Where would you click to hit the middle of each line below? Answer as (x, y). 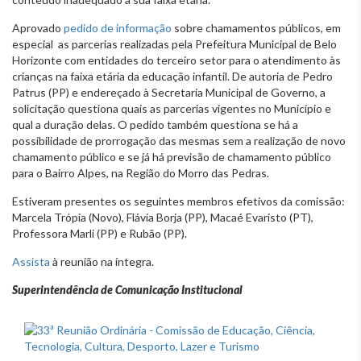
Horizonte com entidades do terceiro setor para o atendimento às (176, 60)
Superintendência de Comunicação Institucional (127, 289)
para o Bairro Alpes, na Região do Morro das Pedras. (141, 172)
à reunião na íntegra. (102, 261)
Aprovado (38, 27)
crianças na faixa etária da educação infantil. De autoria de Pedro (172, 76)
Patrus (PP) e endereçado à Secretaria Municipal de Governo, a (169, 92)
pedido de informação (118, 27)
